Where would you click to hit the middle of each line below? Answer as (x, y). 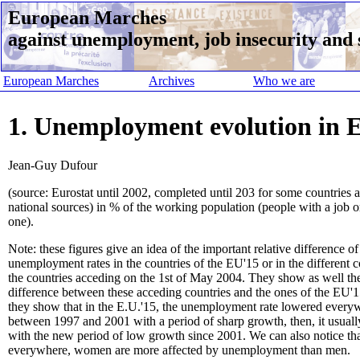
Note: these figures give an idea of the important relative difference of (183, 249)
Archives (172, 81)
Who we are (284, 81)
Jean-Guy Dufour (53, 165)
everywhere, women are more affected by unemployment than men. (179, 350)
